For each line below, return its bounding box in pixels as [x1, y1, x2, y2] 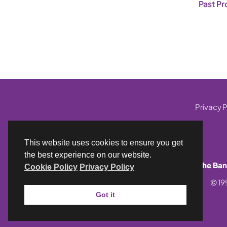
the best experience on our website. [24, 150, 152, 160]
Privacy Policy [80, 163, 134, 172]
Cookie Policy [24, 163, 78, 172]
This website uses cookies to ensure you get [24, 138, 183, 147]
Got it [96, 191, 115, 199]
